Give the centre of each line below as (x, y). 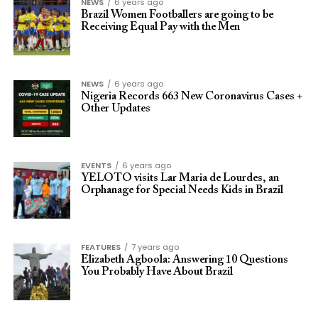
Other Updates (115, 109)
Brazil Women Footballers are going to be (177, 15)
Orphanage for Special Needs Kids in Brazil (182, 190)
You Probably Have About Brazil (157, 272)
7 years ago (155, 247)
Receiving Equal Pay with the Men (160, 27)
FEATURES (100, 247)
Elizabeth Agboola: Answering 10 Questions (184, 260)
